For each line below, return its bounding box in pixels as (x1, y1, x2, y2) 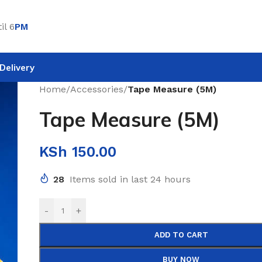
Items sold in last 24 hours (70, 174, 191, 185)
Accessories (70, 84, 124, 95)
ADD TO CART (154, 230, 208, 239)
